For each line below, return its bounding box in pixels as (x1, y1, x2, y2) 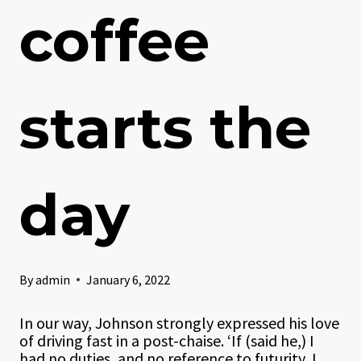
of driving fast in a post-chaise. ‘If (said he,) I (19, 330, 314, 351)
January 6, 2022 (86, 272, 171, 288)
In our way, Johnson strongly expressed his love (19, 313, 339, 333)
